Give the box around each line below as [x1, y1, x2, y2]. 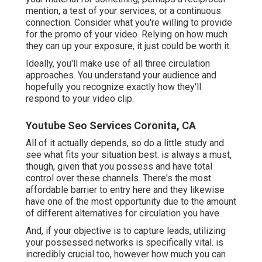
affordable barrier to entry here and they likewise [26, 184, 225, 196]
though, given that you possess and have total [26, 161, 212, 173]
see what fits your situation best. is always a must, [26, 149, 232, 161]
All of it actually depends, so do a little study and [26, 137, 224, 149]
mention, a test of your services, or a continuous [26, 5, 221, 17]
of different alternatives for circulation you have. [26, 208, 221, 219]
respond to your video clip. [26, 93, 134, 105]
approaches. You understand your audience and [26, 70, 216, 81]
